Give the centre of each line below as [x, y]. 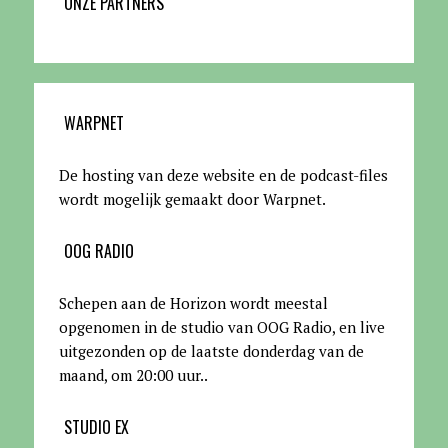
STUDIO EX [96, 426]
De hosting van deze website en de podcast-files [223, 174]
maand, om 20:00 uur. [131, 374]
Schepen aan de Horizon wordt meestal [193, 302]
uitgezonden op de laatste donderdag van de [211, 350]
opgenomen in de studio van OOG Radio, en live [221, 326]
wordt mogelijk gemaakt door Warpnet [190, 198]
